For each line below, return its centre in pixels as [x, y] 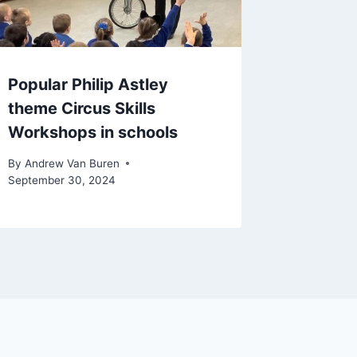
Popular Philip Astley [88, 85]
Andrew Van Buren [72, 163]
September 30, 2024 [62, 180]
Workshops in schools [93, 133]
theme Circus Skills [82, 109]
